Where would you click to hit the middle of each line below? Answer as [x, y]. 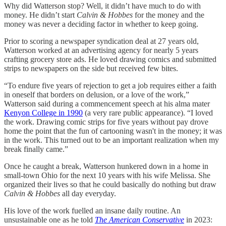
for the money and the [168, 15]
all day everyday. [89, 194]
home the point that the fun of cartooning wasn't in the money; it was [113, 131]
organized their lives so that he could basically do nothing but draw [110, 185]
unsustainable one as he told [49, 220]
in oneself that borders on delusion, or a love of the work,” [97, 95]
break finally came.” [36, 149]
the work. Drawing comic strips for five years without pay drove [106, 122]
